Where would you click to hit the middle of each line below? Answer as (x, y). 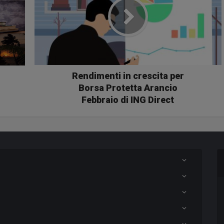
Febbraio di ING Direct (128, 100)
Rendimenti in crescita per (128, 76)
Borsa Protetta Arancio (128, 88)
